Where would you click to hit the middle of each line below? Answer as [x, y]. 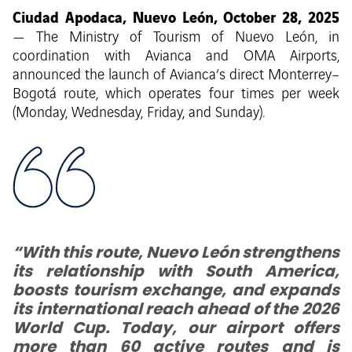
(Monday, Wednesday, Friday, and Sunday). [139, 114]
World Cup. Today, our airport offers [176, 328]
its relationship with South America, [176, 271]
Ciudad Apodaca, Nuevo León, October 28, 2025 [176, 17]
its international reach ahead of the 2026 [176, 309]
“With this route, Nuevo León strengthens [176, 253]
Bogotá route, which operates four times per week [176, 95]
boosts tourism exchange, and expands [176, 290]
